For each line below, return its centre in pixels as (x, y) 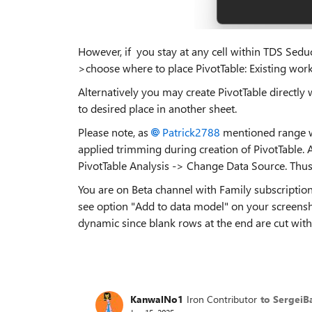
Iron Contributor (222, 299)
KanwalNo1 (157, 299)
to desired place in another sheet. (157, 108)
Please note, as (115, 132)
